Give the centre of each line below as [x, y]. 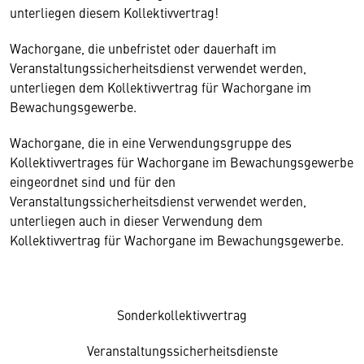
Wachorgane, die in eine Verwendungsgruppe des [151, 142]
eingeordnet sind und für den [93, 181]
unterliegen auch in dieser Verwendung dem [136, 220]
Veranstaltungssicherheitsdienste [182, 350]
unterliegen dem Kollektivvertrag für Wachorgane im [160, 87]
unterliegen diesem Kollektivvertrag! [116, 12]
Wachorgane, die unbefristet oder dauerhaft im [143, 48]
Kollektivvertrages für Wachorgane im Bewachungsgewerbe [182, 162]
